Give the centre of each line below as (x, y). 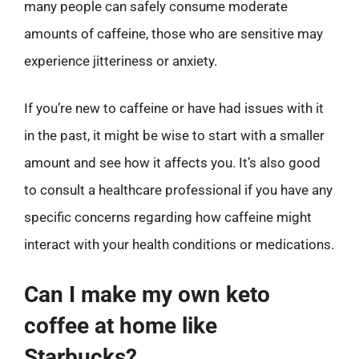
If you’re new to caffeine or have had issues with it (174, 108)
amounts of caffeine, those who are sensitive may (173, 33)
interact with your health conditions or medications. (179, 244)
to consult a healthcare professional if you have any (178, 190)
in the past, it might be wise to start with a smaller (174, 135)
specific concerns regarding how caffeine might (168, 217)
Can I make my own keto (147, 294)
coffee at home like (121, 325)
